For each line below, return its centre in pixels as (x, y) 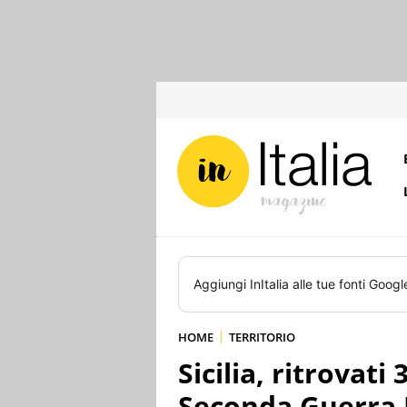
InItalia (269, 284)
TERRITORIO (262, 337)
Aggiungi (222, 284)
